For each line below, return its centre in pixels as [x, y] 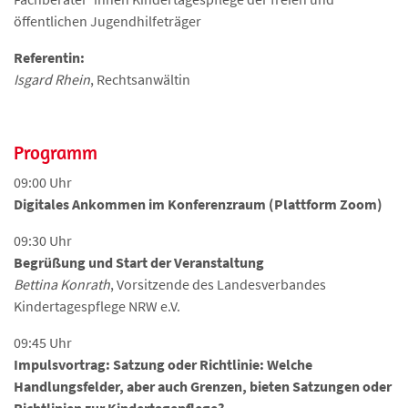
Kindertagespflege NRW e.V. [97, 306]
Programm [56, 153]
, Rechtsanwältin [140, 80]
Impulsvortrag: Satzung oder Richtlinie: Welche [163, 365]
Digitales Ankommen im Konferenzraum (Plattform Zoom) [198, 204]
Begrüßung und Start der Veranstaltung [139, 263]
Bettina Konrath [62, 285]
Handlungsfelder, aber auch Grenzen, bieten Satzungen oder [203, 387]
